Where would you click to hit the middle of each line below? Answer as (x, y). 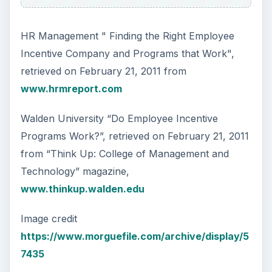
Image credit (49, 219)
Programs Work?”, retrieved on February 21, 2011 (134, 136)
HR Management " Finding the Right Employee (127, 36)
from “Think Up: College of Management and (124, 154)
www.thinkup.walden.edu (82, 189)
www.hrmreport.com (71, 89)
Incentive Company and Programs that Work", (127, 54)
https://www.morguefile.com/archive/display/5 (134, 236)
